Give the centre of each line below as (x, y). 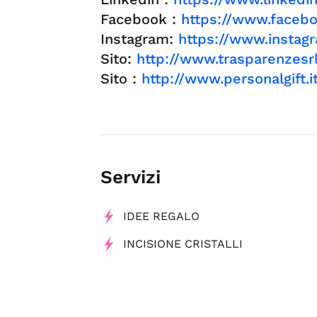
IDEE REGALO (161, 217)
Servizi (131, 177)
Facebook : (141, 19)
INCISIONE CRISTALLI (183, 244)
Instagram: (139, 39)
